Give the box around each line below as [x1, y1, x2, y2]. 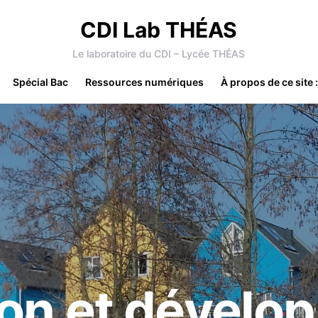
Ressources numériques [85, 76, 204, 88]
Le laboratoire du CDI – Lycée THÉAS [72, 48, 246, 60]
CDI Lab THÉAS [80, 17, 238, 43]
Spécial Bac [13, 76, 68, 88]
